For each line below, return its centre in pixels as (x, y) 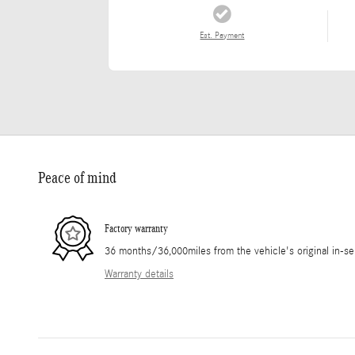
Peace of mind (77, 178)
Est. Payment (222, 36)
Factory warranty (136, 228)
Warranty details (139, 275)
